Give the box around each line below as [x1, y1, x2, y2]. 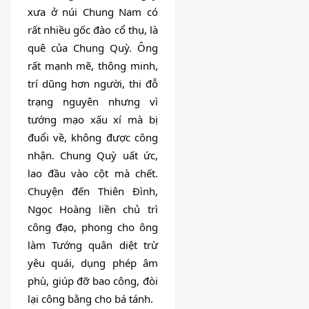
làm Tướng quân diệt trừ [28, 238, 158, 252]
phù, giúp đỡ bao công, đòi [28, 274, 158, 288]
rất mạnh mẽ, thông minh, [28, 59, 158, 73]
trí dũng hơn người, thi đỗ [28, 77, 158, 91]
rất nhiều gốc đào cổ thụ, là [28, 23, 158, 37]
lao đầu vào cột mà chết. [28, 166, 158, 181]
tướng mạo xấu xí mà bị [28, 112, 158, 127]
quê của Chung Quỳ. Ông [28, 41, 158, 55]
